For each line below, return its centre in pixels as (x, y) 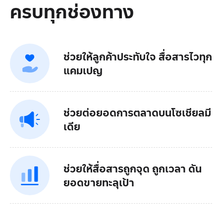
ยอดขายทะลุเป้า (99, 182)
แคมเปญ (83, 70)
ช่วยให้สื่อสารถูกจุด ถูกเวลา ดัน (133, 168)
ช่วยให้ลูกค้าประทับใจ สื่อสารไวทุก (138, 56)
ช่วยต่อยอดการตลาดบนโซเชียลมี (137, 112)
